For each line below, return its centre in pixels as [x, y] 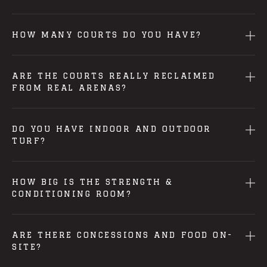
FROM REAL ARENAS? [70, 88]
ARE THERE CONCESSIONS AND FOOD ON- [122, 235]
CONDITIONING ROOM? [72, 194]
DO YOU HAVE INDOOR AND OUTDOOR [112, 129]
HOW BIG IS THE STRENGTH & [93, 182]
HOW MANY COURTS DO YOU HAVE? [107, 35]
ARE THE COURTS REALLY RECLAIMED [114, 76]
